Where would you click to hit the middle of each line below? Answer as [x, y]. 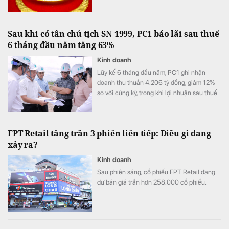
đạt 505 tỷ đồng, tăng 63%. [136, 103]
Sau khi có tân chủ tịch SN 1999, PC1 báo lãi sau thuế [113, 34]
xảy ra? [23, 145]
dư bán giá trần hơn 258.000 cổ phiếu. [152, 182]
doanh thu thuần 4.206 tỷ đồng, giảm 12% [156, 83]
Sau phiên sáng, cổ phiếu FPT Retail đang [156, 172]
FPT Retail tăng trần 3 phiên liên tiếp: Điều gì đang [109, 134]
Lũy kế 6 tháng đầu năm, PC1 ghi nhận [151, 73]
